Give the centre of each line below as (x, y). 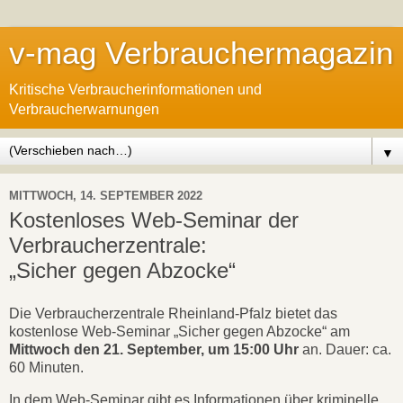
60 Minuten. (50, 367)
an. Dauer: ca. (345, 349)
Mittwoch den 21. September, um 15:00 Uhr (154, 349)
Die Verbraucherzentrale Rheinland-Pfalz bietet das (173, 313)
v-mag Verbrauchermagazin (201, 53)
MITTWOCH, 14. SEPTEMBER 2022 (106, 195)
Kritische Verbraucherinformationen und (135, 90)
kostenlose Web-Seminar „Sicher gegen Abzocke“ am (179, 331)
